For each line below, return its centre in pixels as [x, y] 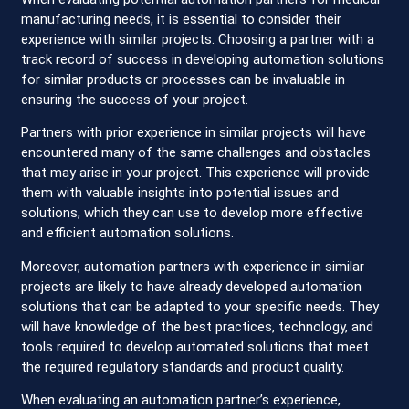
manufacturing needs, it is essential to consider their [182, 19]
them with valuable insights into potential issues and [180, 193]
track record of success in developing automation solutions [203, 59]
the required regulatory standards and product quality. [183, 367]
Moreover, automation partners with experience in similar [193, 266]
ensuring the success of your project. [135, 99]
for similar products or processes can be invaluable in [184, 79]
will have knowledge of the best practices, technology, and [198, 326]
